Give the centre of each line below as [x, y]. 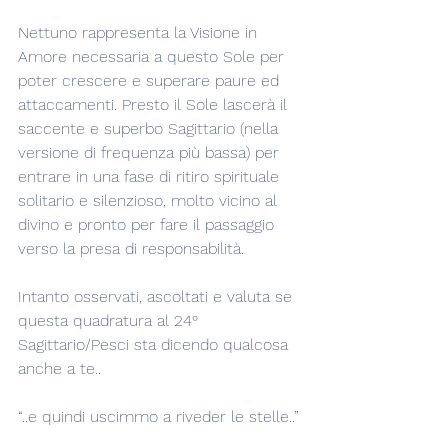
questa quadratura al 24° [110, 320]
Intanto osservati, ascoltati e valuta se [157, 296]
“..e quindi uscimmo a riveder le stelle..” [158, 416]
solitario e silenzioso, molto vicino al [150, 200]
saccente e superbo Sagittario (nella [150, 128]
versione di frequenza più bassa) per [151, 152]
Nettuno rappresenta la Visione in [140, 32]
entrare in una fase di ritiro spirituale [151, 176]
